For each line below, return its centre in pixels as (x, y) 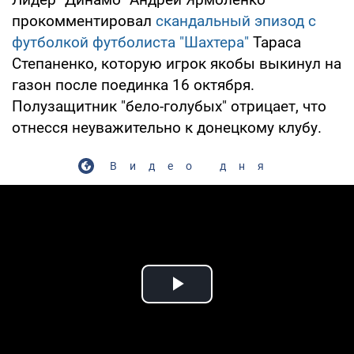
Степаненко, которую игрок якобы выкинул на (177, 63)
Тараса (275, 42)
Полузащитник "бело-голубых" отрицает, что (169, 106)
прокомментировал (84, 21)
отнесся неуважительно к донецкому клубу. (167, 127)
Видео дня (193, 166)
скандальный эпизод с (236, 21)
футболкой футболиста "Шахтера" (130, 42)
